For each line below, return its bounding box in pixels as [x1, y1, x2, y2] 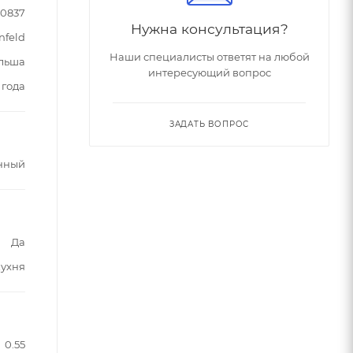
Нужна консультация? [130, 20, 288, 37]
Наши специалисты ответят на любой [109, 50, 310, 63]
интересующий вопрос [147, 65, 271, 79]
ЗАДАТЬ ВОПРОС [169, 118, 250, 129]
